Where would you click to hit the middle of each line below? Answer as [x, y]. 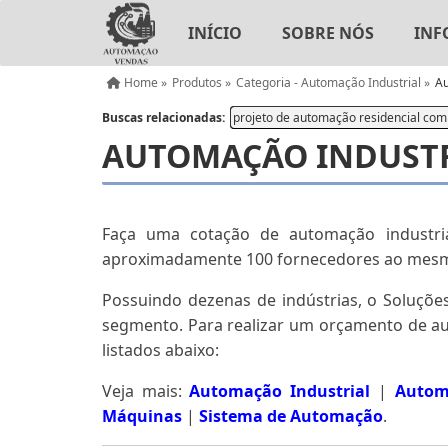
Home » [144, 82]
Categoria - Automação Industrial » [333, 82]
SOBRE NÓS [328, 32]
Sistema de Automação [291, 416]
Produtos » [201, 82]
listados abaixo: [160, 350]
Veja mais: [146, 391]
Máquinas [142, 416]
